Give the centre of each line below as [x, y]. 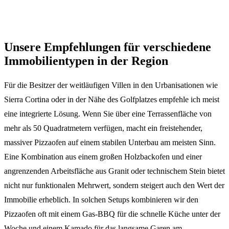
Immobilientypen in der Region [86, 61]
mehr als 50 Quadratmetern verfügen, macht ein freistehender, [103, 128]
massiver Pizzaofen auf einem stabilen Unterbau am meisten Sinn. [110, 142]
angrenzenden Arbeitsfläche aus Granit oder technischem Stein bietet [114, 171]
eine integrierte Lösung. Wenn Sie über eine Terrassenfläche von [108, 113]
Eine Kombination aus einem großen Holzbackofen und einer [103, 156]
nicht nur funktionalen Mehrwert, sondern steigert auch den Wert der [114, 185]
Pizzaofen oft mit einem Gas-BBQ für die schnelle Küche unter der [112, 214]
